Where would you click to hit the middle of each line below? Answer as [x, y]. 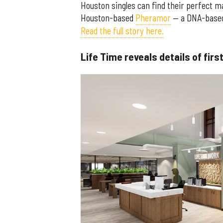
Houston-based [108, 18]
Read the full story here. [122, 31]
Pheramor [153, 18]
